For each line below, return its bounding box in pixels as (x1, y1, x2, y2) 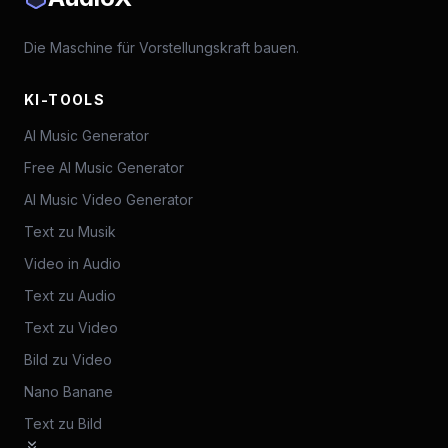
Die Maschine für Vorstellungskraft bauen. (24, 39, 299, 56)
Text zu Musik (24, 223, 116, 240)
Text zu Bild (24, 415, 102, 432)
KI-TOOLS (24, 91, 106, 108)
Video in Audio (24, 255, 121, 272)
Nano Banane (24, 383, 113, 400)
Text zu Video (24, 319, 118, 336)
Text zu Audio (24, 287, 116, 304)
